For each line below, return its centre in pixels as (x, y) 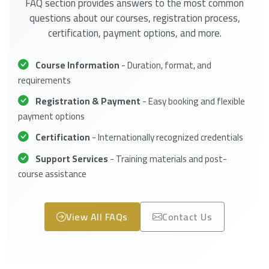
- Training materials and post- (168, 159)
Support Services (72, 159)
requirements (44, 80)
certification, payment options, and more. (134, 33)
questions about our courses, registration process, (134, 18)
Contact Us (187, 216)
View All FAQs (97, 216)
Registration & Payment (88, 101)
